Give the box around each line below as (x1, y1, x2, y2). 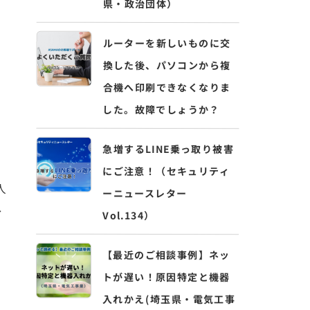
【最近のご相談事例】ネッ (102, 247, 230, 262)
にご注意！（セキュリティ (102, 163, 230, 179)
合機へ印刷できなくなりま (102, 80, 231, 95)
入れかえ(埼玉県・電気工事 (102, 291, 236, 307)
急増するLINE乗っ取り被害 (102, 141, 234, 156)
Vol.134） (102, 208, 155, 223)
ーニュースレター (102, 185, 188, 201)
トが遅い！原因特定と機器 (102, 269, 230, 284)
